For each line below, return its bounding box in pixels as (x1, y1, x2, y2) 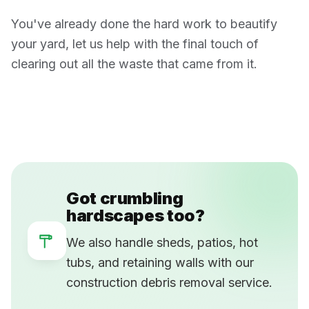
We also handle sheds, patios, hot (66, 235, 258, 250)
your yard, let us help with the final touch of (11, 36, 259, 51)
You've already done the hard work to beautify (11, 16, 277, 31)
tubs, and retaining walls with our (66, 255, 254, 270)
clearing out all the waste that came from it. (11, 56, 257, 71)
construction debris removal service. (66, 275, 272, 290)
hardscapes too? (66, 205, 205, 226)
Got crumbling (66, 188, 183, 208)
